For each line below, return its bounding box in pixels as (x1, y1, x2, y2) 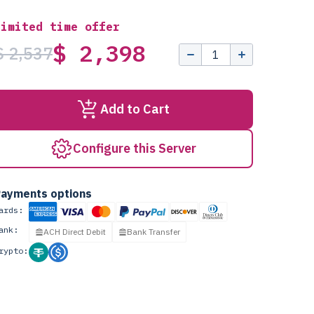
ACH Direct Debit (43, 226, 106, 237)
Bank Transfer (127, 226, 180, 237)
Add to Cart (100, 101, 170, 117)
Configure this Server (73, 140, 196, 156)
